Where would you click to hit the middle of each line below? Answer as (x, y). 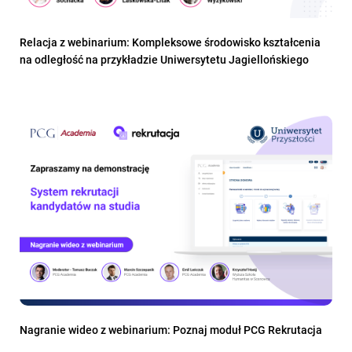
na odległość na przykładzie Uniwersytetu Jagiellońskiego (164, 59)
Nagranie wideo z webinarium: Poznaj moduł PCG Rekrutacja (171, 330)
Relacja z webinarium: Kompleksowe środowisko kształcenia (170, 42)
